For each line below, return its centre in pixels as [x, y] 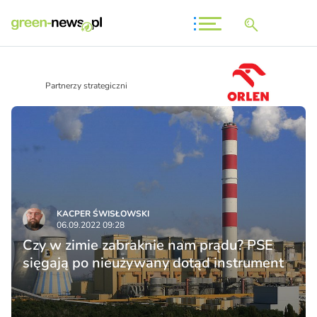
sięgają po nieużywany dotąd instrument [153, 263]
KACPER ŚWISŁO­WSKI [103, 214]
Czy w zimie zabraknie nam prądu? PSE [148, 246]
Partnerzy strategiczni [86, 86]
